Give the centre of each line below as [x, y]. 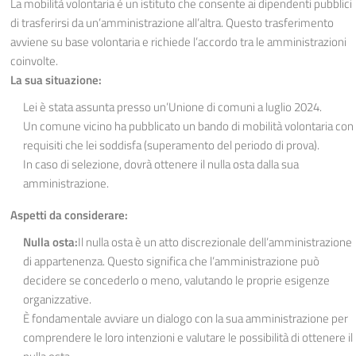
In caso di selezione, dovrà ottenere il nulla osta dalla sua [161, 164]
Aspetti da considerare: [69, 215]
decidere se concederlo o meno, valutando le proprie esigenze [176, 280]
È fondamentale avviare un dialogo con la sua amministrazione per [186, 318]
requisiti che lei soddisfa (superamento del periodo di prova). [171, 145]
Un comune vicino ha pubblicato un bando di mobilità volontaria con [188, 126]
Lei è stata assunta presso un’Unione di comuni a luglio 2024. [172, 107]
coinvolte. [34, 61]
